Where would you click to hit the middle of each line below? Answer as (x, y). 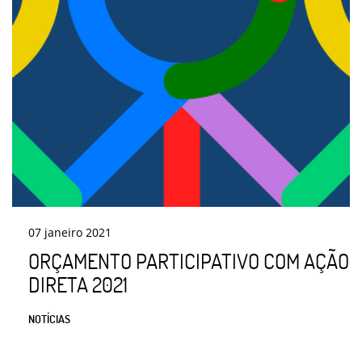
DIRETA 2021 (78, 285)
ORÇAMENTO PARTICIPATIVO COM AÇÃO (189, 261)
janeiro (63, 233)
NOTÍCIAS (49, 319)
